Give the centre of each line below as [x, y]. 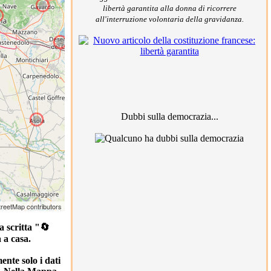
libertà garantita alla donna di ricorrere [169, 8]
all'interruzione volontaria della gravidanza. [169, 19]
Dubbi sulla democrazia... [169, 116]
